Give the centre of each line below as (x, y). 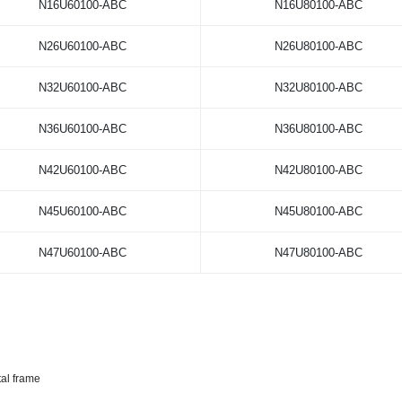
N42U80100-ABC (318, 170)
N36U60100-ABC (82, 129)
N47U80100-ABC (318, 253)
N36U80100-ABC (318, 129)
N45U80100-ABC (318, 212)
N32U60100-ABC (82, 88)
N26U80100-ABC (318, 47)
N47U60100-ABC (82, 253)
